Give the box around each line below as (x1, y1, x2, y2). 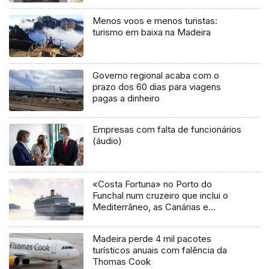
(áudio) (92, 135, 122, 147)
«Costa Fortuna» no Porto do (92, 178, 213, 190)
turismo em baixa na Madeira (92, 26, 211, 38)
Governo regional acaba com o (92, 69, 220, 81)
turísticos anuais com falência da (92, 244, 228, 256)
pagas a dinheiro (92, 92, 160, 104)
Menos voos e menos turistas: (92, 14, 218, 26)
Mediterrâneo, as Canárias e (92, 201, 209, 213)
